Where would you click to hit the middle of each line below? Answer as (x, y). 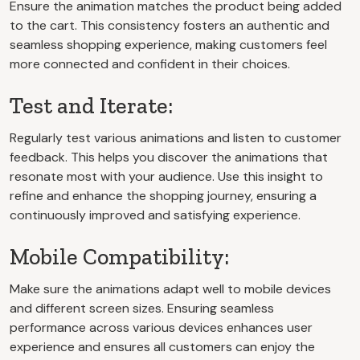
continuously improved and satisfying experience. (155, 215)
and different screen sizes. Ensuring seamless (142, 308)
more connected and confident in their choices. (150, 63)
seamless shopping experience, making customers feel (168, 44)
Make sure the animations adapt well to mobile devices (170, 288)
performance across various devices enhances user (161, 327)
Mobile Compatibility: (119, 256)
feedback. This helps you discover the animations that (169, 157)
